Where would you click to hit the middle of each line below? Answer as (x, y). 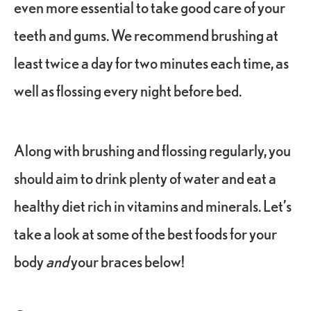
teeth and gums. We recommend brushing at (146, 35)
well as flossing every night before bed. (129, 90)
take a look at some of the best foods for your (145, 233)
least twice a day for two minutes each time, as (151, 62)
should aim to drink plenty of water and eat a (145, 178)
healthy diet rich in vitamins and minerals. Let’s (153, 205)
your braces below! (127, 261)
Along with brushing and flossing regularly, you (152, 150)
